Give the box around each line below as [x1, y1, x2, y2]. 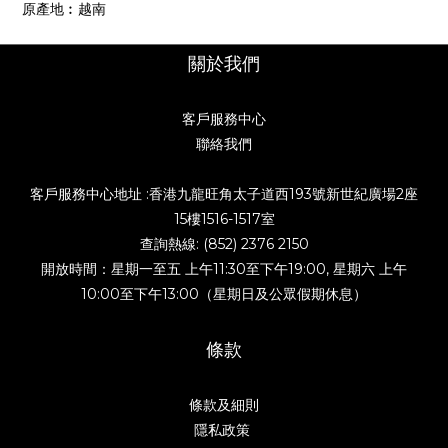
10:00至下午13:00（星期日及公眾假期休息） [81, 285, 367, 303]
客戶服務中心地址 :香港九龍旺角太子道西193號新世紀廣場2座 [30, 185, 418, 203]
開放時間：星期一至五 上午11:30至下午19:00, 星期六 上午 [41, 260, 407, 278]
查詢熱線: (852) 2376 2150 [139, 235, 309, 253]
